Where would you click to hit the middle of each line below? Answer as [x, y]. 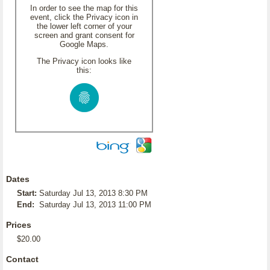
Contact [22, 259]
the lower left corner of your [84, 26]
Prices [19, 225]
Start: [27, 193]
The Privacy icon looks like [84, 61]
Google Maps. [84, 44]
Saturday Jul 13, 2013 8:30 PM [93, 193]
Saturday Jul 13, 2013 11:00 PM [95, 205]
